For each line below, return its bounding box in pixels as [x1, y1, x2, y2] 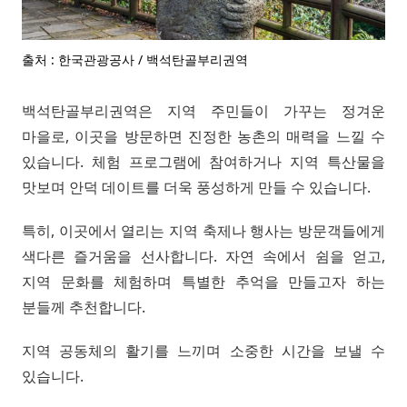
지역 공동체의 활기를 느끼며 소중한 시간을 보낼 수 [22, 340, 385, 361]
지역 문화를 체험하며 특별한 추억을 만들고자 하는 [22, 271, 385, 292]
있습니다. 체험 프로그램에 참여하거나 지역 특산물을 [22, 151, 385, 172]
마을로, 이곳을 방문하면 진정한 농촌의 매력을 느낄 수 [22, 125, 385, 146]
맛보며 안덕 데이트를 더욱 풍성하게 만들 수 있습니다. [22, 176, 371, 197]
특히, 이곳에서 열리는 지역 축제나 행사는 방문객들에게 [22, 220, 385, 241]
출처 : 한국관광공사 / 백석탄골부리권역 [22, 50, 248, 68]
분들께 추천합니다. [22, 296, 145, 317]
